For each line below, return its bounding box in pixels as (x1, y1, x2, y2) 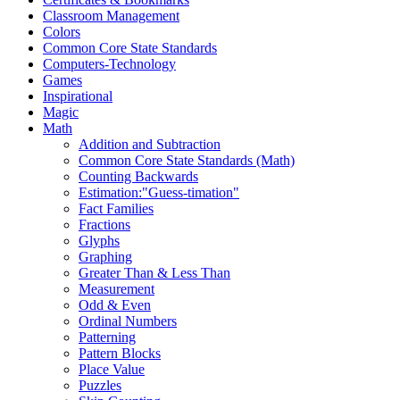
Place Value (79, 362, 145, 378)
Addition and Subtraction (79, 137, 221, 153)
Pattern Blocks (79, 346, 161, 362)
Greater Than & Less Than (79, 265, 230, 281)
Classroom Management (43, 8, 179, 24)
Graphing (79, 249, 132, 265)
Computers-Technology (43, 56, 176, 72)
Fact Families (79, 201, 154, 217)
